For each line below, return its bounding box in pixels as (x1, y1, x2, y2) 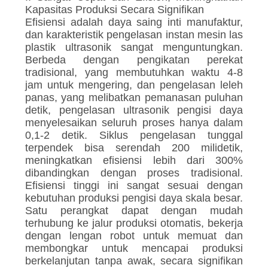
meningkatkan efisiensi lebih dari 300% (25, 154, 243, 167)
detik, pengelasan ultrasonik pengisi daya (25, 104, 243, 117)
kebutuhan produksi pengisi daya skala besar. (25, 192, 243, 205)
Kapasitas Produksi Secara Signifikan (25, 4, 204, 16)
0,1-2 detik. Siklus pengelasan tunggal (25, 129, 243, 142)
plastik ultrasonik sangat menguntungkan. (25, 41, 243, 54)
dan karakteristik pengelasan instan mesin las (25, 29, 243, 41)
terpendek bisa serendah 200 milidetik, (25, 142, 243, 154)
